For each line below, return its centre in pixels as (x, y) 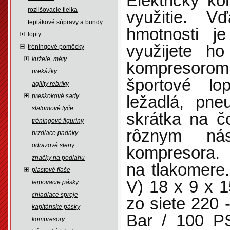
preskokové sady (55, 96)
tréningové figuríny (58, 121)
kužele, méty (49, 59)
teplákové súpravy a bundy (65, 22)
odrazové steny (53, 145)
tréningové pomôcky (56, 47)
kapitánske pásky (56, 207)
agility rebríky (50, 84)
